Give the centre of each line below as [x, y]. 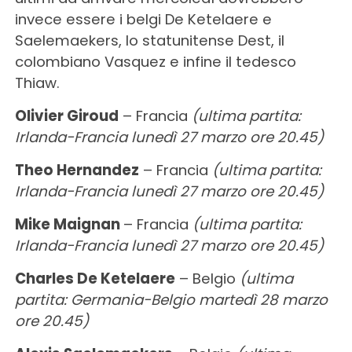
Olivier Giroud [66, 115]
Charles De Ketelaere [95, 278]
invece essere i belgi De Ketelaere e [143, 19]
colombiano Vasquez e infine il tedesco [155, 61]
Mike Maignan [69, 224]
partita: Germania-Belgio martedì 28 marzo [171, 299]
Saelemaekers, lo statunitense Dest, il [149, 40]
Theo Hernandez [77, 170]
